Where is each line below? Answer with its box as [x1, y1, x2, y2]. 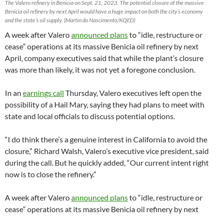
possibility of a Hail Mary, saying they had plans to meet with [5, 100, 204, 109]
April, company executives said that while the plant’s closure [5, 53, 203, 63]
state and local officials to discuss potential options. [5, 111, 175, 121]
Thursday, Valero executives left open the [64, 88, 201, 98]
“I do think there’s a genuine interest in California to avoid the [5, 135, 207, 144]
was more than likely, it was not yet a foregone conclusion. [5, 65, 195, 75]
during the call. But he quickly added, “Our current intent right [5, 158, 209, 168]
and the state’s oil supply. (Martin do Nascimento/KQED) [5, 16, 135, 24]
